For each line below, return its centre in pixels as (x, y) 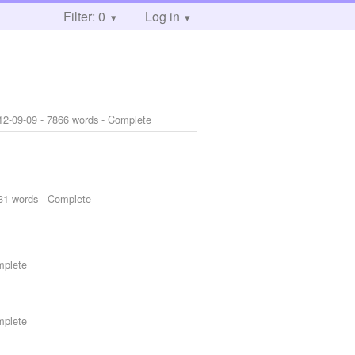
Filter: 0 (84, 16)
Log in (162, 16)
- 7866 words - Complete (95, 119)
